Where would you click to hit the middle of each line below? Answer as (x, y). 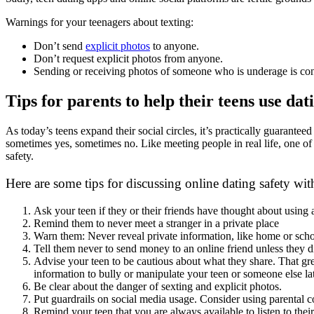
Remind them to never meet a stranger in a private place (158, 223)
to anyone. (175, 46)
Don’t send (60, 46)
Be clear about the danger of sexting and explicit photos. (158, 286)
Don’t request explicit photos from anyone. (128, 59)
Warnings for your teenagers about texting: (101, 22)
